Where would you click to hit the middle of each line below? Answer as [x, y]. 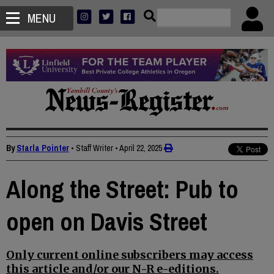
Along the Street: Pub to [122, 190]
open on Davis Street [107, 222]
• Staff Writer [92, 148]
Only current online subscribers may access [130, 255]
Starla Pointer [43, 148]
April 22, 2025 [141, 148]
